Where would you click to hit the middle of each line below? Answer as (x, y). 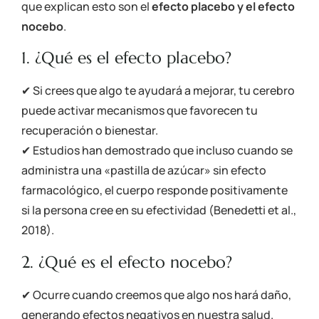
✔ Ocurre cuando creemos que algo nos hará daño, (156, 294)
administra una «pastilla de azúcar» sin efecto (144, 171)
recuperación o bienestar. (90, 131)
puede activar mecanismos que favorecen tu (140, 111)
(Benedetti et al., (252, 210)
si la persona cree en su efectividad (115, 210)
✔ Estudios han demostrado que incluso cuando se (157, 151)
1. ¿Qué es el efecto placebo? (126, 58)
